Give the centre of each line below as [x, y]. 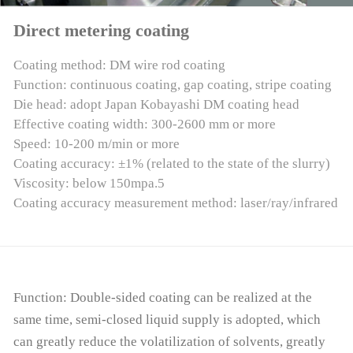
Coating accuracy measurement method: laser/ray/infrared [175, 203]
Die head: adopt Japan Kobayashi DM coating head [156, 105]
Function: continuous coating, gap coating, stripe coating [172, 85]
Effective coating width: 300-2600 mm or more [144, 124]
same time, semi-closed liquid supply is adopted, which [167, 319]
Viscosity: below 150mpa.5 [89, 184]
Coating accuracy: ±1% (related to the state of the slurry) [171, 164]
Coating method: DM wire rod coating [119, 65]
